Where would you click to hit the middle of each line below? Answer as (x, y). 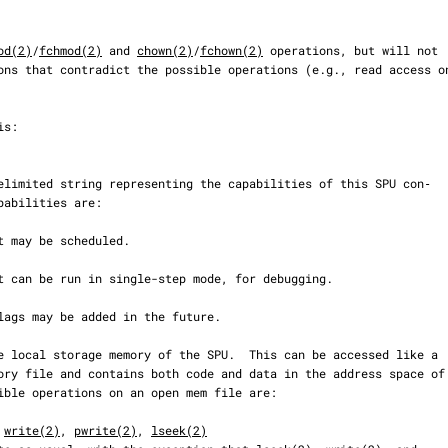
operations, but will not (350, 50)
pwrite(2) (105, 430)
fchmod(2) (70, 50)
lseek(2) (179, 430)
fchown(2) (231, 50)
